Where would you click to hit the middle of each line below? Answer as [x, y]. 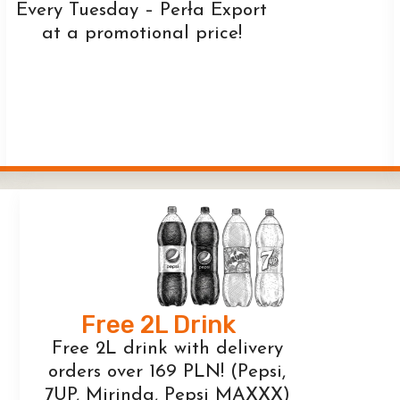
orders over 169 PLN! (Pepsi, [167, 372]
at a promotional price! [142, 33]
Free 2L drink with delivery [167, 349]
